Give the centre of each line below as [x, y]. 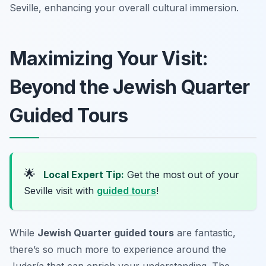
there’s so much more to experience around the [118, 249]
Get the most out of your [182, 174]
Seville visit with [60, 190]
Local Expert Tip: [84, 174]
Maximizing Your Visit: [109, 58]
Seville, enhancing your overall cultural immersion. [124, 7]
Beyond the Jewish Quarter [130, 87]
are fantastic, [205, 232]
